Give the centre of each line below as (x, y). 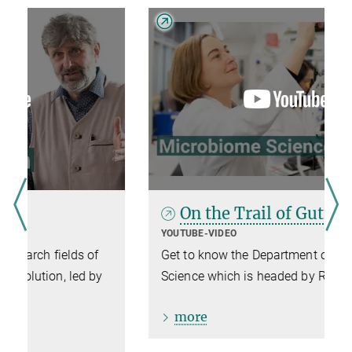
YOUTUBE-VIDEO (92, 234)
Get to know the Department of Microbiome (174, 255)
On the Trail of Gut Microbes (182, 214)
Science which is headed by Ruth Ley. (158, 277)
